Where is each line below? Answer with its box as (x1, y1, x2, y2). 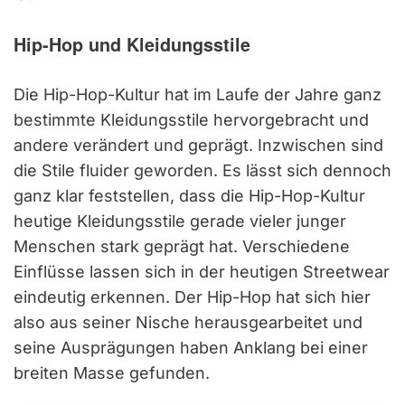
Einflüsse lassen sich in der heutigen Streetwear (14, 261, 390, 281)
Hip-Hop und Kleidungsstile (14, 31, 250, 57)
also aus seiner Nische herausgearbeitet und (14, 312, 363, 332)
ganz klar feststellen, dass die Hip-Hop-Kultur (14, 185, 365, 205)
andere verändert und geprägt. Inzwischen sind (14, 135, 383, 155)
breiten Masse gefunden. (14, 363, 210, 382)
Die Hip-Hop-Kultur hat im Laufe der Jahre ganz (14, 84, 381, 104)
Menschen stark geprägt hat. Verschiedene (14, 236, 350, 256)
